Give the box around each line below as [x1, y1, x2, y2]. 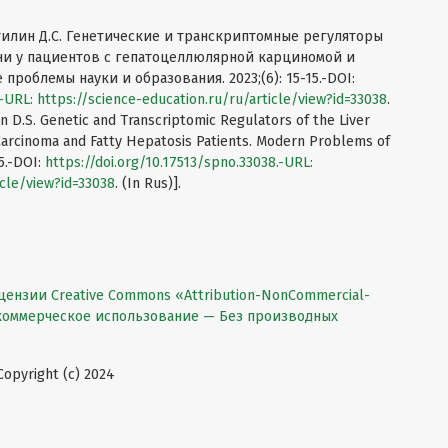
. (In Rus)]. [115, 175, 181, 193]
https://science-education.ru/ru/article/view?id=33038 [37, 91, 387, 109]
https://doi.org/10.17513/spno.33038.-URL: [45, 154, 313, 172]
